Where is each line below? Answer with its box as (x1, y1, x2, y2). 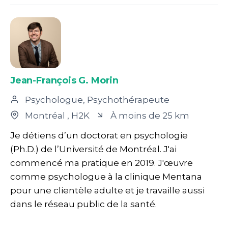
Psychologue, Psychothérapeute (23, 94, 169, 105)
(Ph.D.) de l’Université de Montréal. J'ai (10, 144, 177, 154)
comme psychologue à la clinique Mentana (10, 171, 202, 182)
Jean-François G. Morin (10, 74, 119, 86)
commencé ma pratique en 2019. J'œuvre (10, 157, 193, 168)
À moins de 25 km (108, 110, 189, 121)
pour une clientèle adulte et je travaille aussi (10, 185, 205, 195)
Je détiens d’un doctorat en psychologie (10, 130, 188, 140)
